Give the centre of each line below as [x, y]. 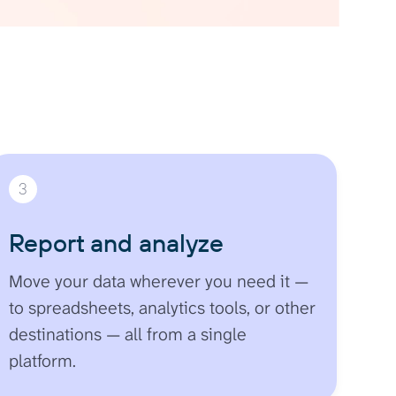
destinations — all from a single [127, 334]
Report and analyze [116, 242]
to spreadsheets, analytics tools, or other [162, 307]
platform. [42, 360]
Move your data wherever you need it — [158, 281]
